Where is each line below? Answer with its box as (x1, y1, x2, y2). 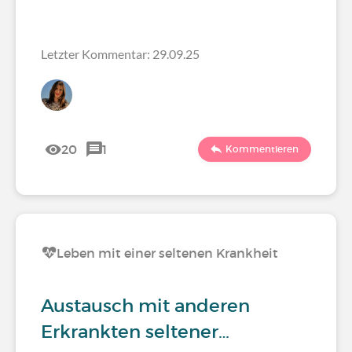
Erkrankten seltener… (41, 321, 229, 343)
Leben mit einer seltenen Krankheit (57, 245, 278, 261)
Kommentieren (225, 143, 299, 155)
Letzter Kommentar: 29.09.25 (41, 46, 200, 61)
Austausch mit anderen (41, 295, 250, 317)
